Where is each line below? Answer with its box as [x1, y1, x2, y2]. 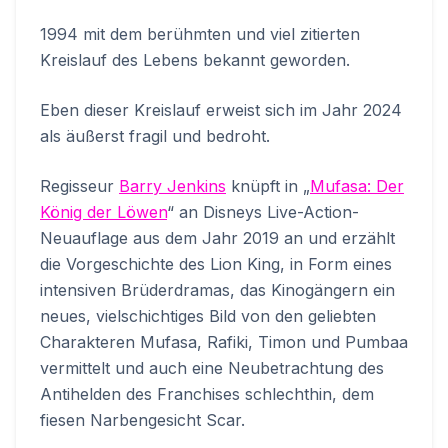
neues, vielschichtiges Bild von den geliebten [40, 306, 376, 327]
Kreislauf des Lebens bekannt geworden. [40, 50, 350, 71]
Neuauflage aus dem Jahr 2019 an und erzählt [40, 228, 395, 249]
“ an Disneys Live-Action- [167, 202, 359, 223]
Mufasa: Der [310, 176, 404, 197]
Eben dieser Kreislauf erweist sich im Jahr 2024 [40, 100, 402, 121]
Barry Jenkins [119, 176, 226, 197]
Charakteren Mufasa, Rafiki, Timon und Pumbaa [40, 332, 408, 353]
